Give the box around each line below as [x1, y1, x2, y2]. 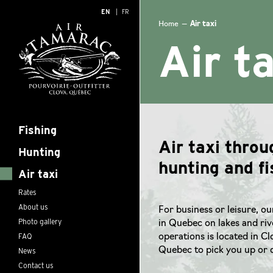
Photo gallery [18, 216, 62, 226]
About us [18, 202, 48, 211]
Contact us [18, 260, 54, 270]
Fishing [18, 123, 57, 136]
